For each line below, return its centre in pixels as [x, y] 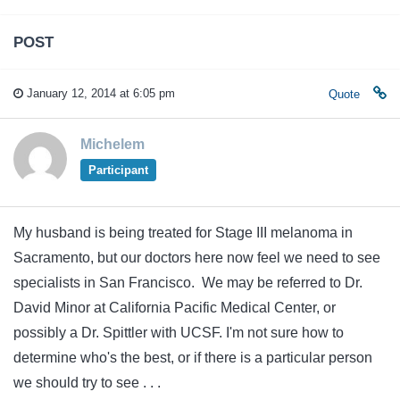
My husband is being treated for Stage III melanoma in [183, 232]
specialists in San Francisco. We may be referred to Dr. [188, 282]
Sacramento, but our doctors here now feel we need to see [197, 257]
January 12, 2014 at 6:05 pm [99, 93]
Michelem [112, 144]
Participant [118, 170]
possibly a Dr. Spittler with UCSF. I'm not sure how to [179, 332]
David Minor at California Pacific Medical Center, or [175, 307]
